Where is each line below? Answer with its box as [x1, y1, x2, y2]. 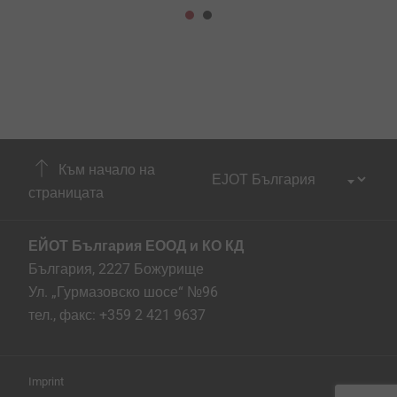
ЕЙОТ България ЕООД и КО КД [28, 237, 244, 254]
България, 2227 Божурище [28, 261, 204, 277]
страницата [28, 183, 104, 201]
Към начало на [55, 160, 155, 178]
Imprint [28, 375, 64, 388]
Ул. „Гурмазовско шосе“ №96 [28, 284, 218, 300]
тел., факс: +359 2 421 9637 [28, 307, 206, 323]
